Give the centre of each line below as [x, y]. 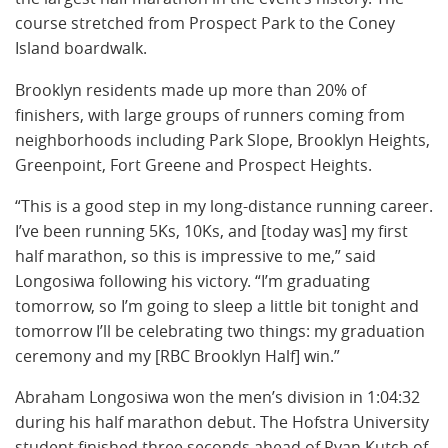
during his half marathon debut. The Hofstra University [222, 421]
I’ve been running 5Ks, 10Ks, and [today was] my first [211, 230]
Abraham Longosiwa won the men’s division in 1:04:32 [217, 396]
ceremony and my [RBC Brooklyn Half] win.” [177, 355]
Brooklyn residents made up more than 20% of [190, 89]
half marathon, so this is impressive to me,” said [195, 255]
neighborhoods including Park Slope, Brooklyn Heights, [222, 139]
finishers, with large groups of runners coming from [210, 114]
